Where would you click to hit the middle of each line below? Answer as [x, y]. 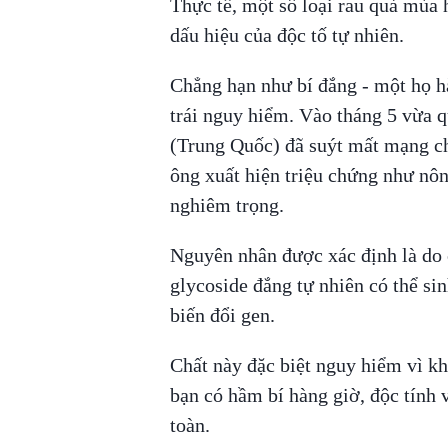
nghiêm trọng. [229, 204]
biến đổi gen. [222, 314]
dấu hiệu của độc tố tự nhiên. [286, 34]
